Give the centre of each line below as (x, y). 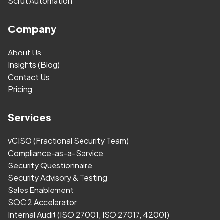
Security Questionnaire (50, 165)
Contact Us (29, 77)
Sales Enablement (41, 190)
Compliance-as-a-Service (55, 153)
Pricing (20, 89)
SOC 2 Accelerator (42, 202)
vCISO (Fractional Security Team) (68, 140)
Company (32, 28)
